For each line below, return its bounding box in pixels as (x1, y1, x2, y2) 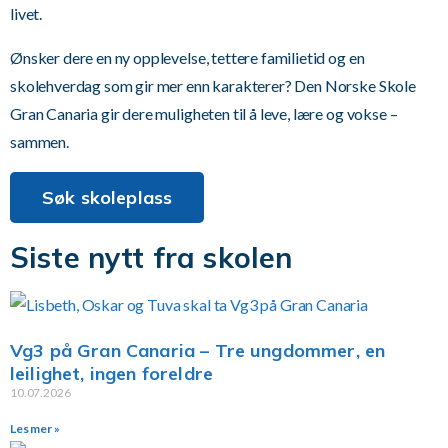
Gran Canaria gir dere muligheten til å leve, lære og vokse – (10, 103, 398, 123)
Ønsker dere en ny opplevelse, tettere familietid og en (10, 47, 365, 67)
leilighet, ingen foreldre (10, 361, 214, 385)
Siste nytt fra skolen (10, 238, 293, 275)
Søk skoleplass (42, 185, 173, 209)
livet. (10, 3, 43, 23)
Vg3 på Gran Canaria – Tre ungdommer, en (10, 338, 386, 362)
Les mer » (10, 420, 60, 436)
